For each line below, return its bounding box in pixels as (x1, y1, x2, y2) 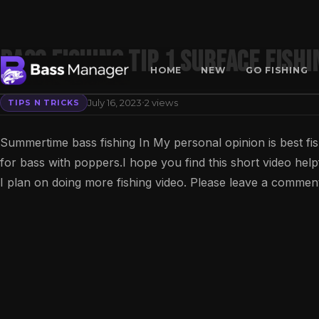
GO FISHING (245, 65, 308, 75)
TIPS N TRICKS (8, 97, 80, 108)
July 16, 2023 (88, 96, 142, 108)
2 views (145, 96, 179, 108)
